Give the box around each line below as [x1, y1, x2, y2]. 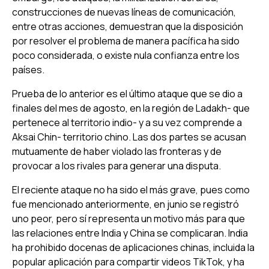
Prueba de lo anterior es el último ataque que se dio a [12, 86, 243, 100]
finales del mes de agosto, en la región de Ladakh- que [12, 101, 250, 115]
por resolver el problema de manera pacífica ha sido [12, 34, 240, 47]
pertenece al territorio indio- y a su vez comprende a [12, 115, 242, 129]
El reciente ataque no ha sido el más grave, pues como [12, 183, 250, 196]
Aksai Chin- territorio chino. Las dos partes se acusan [12, 130, 246, 144]
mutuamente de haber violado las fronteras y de [12, 144, 222, 158]
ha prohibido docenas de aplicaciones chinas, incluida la [12, 240, 255, 254]
